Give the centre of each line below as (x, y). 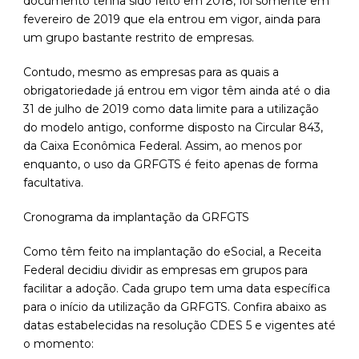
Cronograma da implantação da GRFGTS (136, 218)
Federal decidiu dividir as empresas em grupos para (165, 270)
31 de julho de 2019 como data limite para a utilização (171, 109)
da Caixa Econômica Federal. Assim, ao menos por (163, 146)
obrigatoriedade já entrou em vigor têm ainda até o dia (177, 91)
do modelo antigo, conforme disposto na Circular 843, (173, 128)
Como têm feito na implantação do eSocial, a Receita (172, 252)
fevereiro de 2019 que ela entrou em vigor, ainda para (172, 20)
